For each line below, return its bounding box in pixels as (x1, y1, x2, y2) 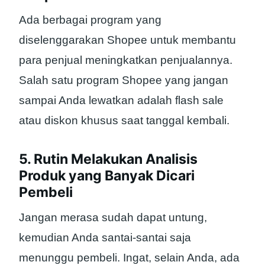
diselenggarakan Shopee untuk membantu (19, 33, 236, 46)
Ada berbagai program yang (19, 13, 161, 26)
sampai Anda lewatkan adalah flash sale (19, 93, 224, 106)
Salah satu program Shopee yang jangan (19, 73, 228, 86)
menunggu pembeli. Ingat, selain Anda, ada (19, 251, 240, 264)
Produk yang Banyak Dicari (19, 167, 195, 185)
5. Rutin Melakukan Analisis (19, 151, 198, 168)
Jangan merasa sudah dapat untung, (19, 211, 207, 224)
